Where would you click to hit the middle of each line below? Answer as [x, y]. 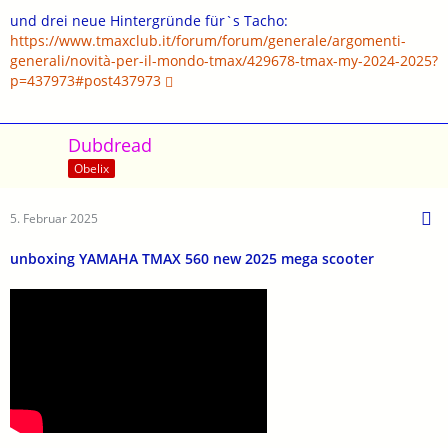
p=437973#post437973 [85, 80]
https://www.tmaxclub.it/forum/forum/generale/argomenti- [208, 40]
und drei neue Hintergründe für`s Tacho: [149, 20]
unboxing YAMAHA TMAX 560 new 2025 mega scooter [192, 258]
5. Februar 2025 [54, 218]
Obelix [91, 168]
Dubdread [110, 144]
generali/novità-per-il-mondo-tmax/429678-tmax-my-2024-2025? [224, 60]
